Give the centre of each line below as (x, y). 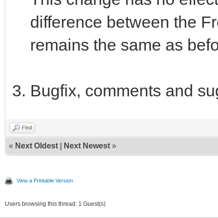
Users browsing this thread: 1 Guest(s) (55, 204)
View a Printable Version (45, 180)
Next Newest (87, 145)
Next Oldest (36, 145)
